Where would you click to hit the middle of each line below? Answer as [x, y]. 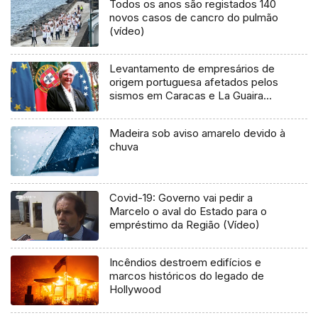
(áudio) [127, 109]
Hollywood [136, 289]
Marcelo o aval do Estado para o [188, 211]
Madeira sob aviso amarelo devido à [198, 133]
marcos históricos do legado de [187, 275]
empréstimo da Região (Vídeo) [185, 224]
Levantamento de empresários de [192, 68]
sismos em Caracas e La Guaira [187, 95]
